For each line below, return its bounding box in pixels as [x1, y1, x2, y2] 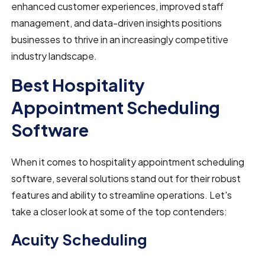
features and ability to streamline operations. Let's [11, 188, 232, 201]
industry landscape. [11, 49, 98, 62]
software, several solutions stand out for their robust [11, 172, 241, 185]
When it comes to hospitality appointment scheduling [11, 155, 245, 168]
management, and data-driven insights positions [11, 16, 222, 29]
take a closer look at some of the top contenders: [11, 205, 228, 218]
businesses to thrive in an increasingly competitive [11, 33, 229, 46]
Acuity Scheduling [11, 229, 148, 249]
